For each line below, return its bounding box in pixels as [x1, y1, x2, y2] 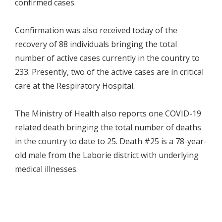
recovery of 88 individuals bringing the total [15, 38, 177, 50]
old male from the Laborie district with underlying [15, 149, 199, 161]
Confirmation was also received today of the [15, 24, 177, 36]
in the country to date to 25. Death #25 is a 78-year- [15, 135, 207, 147]
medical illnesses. [15, 163, 78, 174]
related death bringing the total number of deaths [15, 121, 201, 133]
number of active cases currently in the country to [15, 52, 200, 63]
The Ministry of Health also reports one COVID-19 [15, 108, 201, 119]
